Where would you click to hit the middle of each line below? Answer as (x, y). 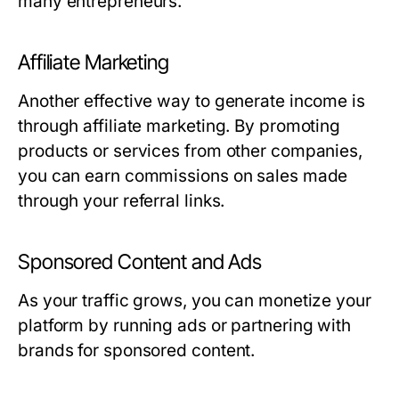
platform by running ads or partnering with (185, 326)
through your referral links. (122, 201)
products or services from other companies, (191, 151)
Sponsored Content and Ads (140, 262)
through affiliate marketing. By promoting (179, 126)
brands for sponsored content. (137, 351)
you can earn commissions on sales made (183, 176)
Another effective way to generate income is (191, 102)
